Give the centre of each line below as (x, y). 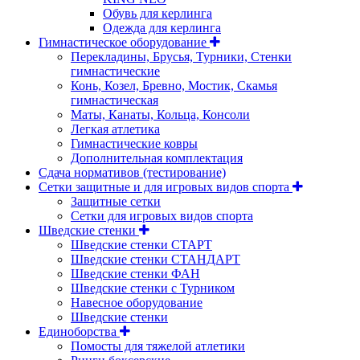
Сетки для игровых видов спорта (162, 216)
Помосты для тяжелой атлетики (158, 346)
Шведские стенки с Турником (153, 288)
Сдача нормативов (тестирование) (132, 173)
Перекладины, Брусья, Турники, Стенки (181, 57)
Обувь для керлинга (157, 14)
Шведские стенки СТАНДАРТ (155, 260)
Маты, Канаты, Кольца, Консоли (160, 115)
